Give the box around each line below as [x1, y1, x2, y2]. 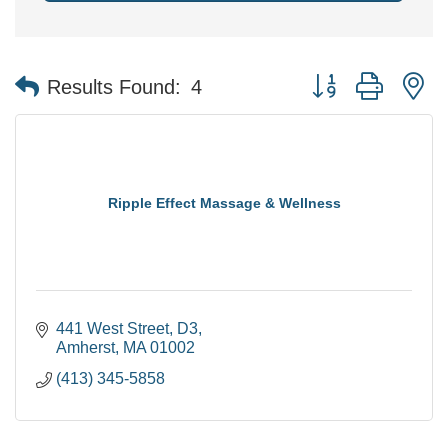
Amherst [56, 339, 115, 356]
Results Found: [47, 75, 181, 98]
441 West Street [56, 320, 169, 337]
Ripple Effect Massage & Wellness [107, 195, 341, 211]
